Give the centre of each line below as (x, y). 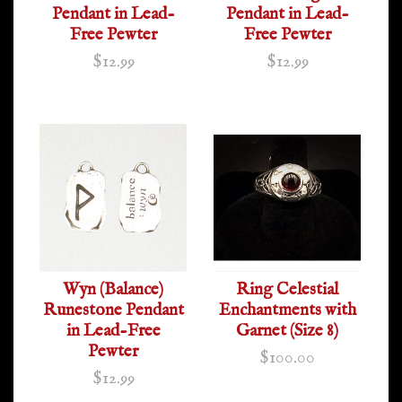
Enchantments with (287, 310)
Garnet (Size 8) (287, 331)
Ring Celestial (287, 290)
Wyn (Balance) (113, 290)
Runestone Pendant (113, 310)
